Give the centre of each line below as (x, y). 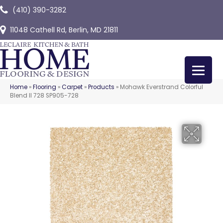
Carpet (72, 87)
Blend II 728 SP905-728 (44, 96)
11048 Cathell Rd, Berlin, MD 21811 (64, 30)
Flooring (45, 87)
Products (101, 87)
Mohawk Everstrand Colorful (162, 87)
